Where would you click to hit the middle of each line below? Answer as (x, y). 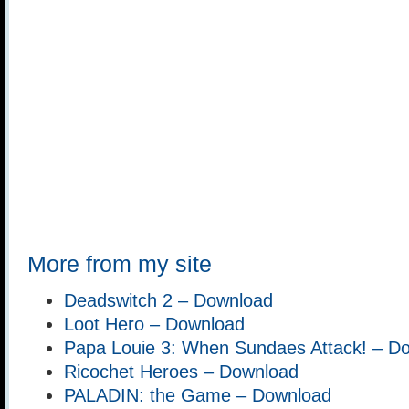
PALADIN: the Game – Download (198, 395)
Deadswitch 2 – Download (168, 300)
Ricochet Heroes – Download (181, 371)
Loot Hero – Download (154, 324)
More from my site (120, 264)
